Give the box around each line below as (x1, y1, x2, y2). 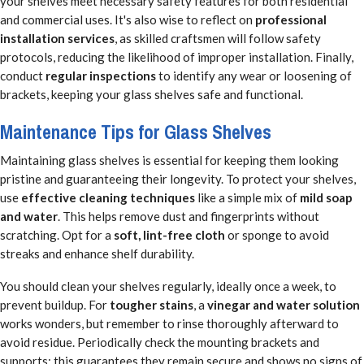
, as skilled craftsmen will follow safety (115, 31, 321, 46)
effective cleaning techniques (21, 189, 195, 205)
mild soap (300, 189, 353, 205)
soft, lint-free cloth (114, 227, 225, 242)
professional (255, 12, 327, 28)
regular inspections (45, 68, 156, 84)
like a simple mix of (195, 189, 300, 205)
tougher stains (110, 297, 193, 313)
